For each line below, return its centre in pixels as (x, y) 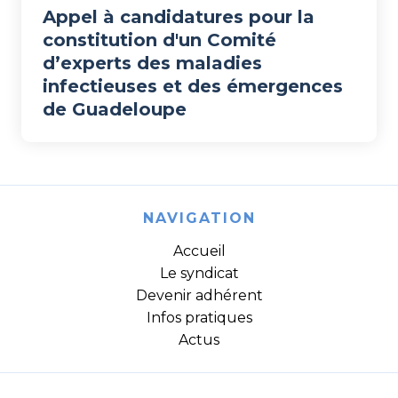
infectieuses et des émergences (193, 87)
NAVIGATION (199, 219)
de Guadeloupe (115, 110)
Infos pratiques (199, 318)
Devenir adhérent (199, 296)
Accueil (199, 251)
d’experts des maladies (152, 64)
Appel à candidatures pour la (179, 17)
